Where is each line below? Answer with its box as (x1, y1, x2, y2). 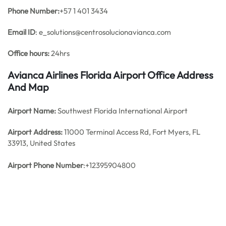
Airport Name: (8, 106, 56, 116)
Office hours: (8, 48, 49, 58)
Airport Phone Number (8, 160, 83, 170)
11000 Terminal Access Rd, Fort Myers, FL (63, 127, 200, 137)
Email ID (8, 27, 35, 37)
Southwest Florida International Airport (56, 106, 188, 116)
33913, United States (8, 138, 75, 148)
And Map (8, 81, 49, 93)
